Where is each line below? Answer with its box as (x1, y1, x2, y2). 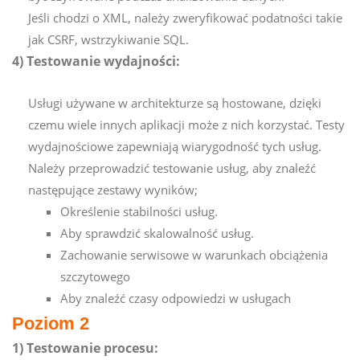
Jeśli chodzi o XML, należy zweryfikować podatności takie (28, 9, 342, 26)
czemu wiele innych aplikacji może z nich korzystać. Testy (28, 116, 345, 133)
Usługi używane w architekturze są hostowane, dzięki (28, 94, 321, 111)
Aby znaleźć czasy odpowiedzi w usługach (60, 289, 291, 306)
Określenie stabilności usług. (60, 202, 218, 219)
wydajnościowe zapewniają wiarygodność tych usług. (28, 137, 321, 154)
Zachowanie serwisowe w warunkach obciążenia (60, 246, 328, 263)
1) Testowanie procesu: (12, 338, 158, 357)
